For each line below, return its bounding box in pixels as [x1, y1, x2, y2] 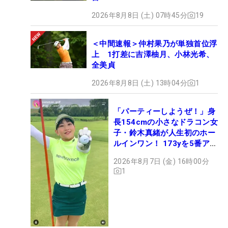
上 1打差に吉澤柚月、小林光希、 [92, 49, 214, 59]
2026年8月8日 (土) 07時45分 [92, 11, 187, 19]
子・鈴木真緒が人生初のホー [113, 128, 216, 137]
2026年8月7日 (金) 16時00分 [113, 157, 209, 165]
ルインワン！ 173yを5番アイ [113, 138, 218, 148]
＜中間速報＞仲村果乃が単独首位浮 [92, 39, 217, 48]
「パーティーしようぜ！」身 [113, 106, 216, 116]
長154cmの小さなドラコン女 [113, 117, 218, 127]
